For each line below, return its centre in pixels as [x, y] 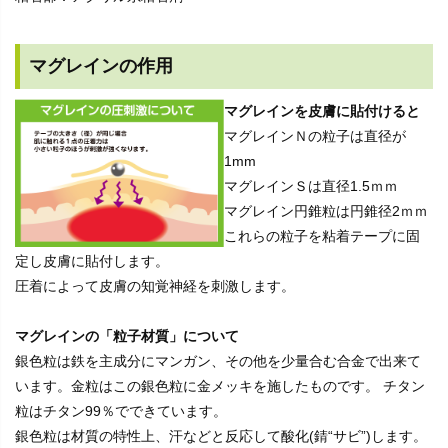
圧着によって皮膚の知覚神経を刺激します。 [155, 285]
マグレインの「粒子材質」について [127, 335]
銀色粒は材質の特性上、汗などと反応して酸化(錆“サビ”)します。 [221, 435]
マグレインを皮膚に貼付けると [322, 110]
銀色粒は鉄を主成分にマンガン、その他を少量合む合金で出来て [218, 360]
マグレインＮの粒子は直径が [315, 135]
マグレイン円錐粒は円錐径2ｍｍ [326, 210]
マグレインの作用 [101, 65]
